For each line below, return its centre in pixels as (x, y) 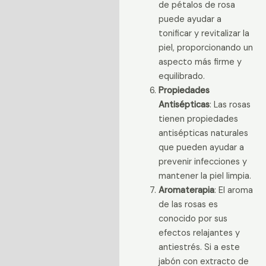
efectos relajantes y (199, 233)
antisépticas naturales (203, 134)
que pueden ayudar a (201, 148)
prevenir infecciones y (202, 162)
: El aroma (233, 191)
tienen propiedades (198, 119)
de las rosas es (188, 205)
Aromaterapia (186, 191)
